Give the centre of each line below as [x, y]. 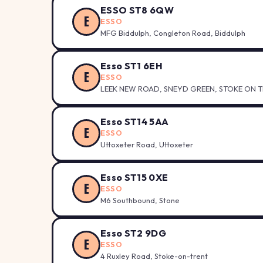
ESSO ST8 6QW [137, 10]
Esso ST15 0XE [134, 177]
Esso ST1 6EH [131, 65]
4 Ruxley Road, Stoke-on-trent [154, 256]
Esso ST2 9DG [133, 233]
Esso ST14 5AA [135, 121]
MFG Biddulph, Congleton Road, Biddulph [173, 33]
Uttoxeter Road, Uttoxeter [147, 144]
